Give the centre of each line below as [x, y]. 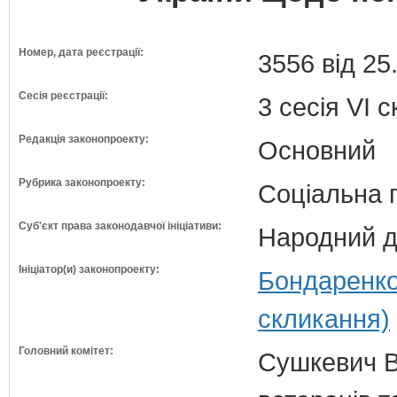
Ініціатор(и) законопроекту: [89, 269]
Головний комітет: [66, 351]
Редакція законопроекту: [84, 139]
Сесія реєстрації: [63, 96]
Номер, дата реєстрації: [81, 52]
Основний [317, 150]
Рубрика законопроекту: [82, 183]
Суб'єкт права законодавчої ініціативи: [120, 226]
